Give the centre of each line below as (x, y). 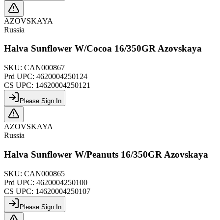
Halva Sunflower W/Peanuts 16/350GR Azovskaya (106, 154)
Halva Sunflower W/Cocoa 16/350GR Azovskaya (103, 49)
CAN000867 (44, 68)
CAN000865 (44, 173)
